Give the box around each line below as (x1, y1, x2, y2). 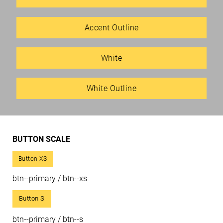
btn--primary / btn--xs (12, 173, 87, 183)
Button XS (18, 155, 47, 162)
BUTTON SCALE (12, 134, 70, 144)
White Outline (86, 84, 137, 94)
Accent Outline (84, 22, 139, 32)
